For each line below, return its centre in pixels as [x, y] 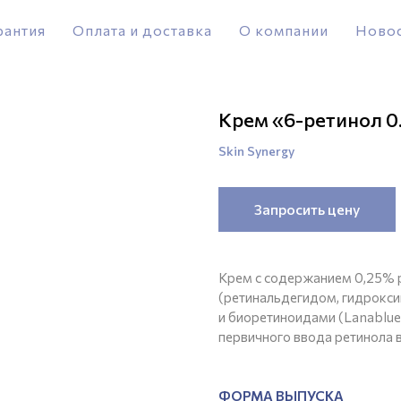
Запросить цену [307, 209]
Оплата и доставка [142, 30]
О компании [284, 30]
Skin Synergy [256, 151]
